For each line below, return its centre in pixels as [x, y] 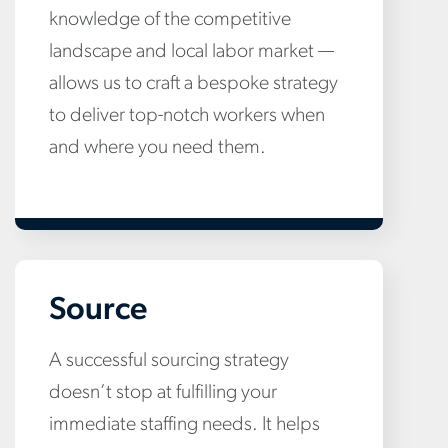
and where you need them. [157, 147]
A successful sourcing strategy [169, 360]
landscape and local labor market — [191, 51]
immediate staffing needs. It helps [184, 424]
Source [98, 310]
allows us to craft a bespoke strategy [193, 83]
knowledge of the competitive [170, 19]
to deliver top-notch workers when [187, 115]
